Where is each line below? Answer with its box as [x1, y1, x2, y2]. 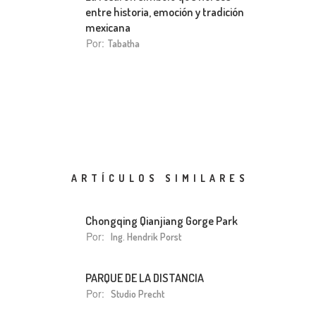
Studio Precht [111, 288, 164, 300]
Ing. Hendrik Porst [111, 231, 181, 243]
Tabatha [108, 37, 140, 49]
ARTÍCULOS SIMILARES [71, 172, 249, 184]
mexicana [85, 20, 130, 35]
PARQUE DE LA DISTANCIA [85, 270, 204, 285]
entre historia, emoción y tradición [85, 4, 244, 19]
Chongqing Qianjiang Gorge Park [85, 213, 238, 228]
